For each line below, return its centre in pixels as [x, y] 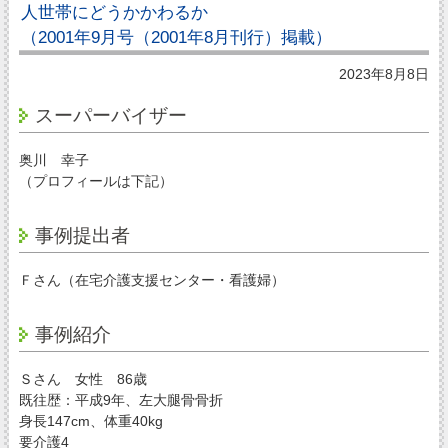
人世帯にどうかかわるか [114, 12]
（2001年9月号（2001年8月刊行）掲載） [176, 37]
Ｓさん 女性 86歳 [82, 378]
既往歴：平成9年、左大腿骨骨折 [120, 399]
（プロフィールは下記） [95, 180]
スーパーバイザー [110, 115]
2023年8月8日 [384, 74]
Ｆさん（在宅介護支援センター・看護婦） [151, 279]
